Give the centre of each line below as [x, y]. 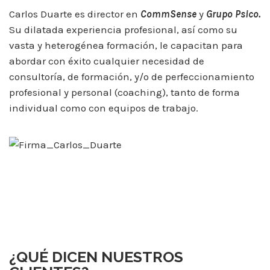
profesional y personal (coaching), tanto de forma [124, 93]
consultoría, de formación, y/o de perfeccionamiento [132, 77]
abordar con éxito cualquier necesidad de [107, 61]
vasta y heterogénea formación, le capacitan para [126, 46]
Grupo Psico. [232, 14]
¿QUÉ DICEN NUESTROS [96, 257]
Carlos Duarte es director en [75, 14]
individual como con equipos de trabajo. [104, 108]
